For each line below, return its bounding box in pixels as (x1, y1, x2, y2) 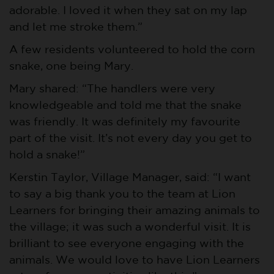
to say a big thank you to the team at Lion (9, 189, 235, 199)
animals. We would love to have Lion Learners (9, 255, 260, 265)
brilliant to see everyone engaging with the (9, 239, 244, 249)
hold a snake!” (9, 150, 85, 160)
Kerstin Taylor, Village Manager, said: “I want (9, 172, 251, 183)
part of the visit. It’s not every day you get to (9, 133, 252, 144)
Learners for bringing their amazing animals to (9, 206, 260, 216)
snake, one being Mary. (9, 61, 133, 72)
